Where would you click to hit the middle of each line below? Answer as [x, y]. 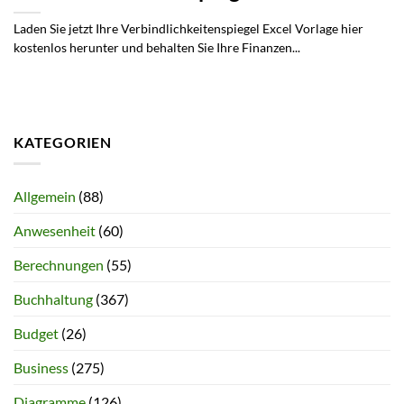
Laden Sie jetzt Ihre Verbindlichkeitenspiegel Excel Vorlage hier [188, 29]
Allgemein [45, 197]
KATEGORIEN [63, 142]
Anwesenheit [55, 231]
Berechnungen [59, 265]
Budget [36, 334]
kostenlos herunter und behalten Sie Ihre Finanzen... [157, 48]
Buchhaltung [53, 299]
